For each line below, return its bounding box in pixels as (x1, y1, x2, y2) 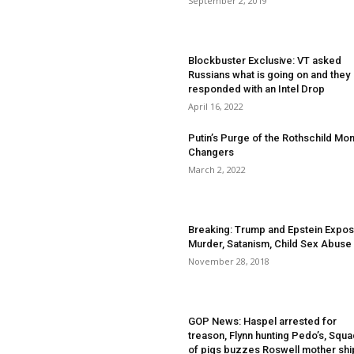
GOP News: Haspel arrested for (188, 315, 337, 327)
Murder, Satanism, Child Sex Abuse (188, 238, 352, 250)
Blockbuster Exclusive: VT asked (188, 55, 341, 66)
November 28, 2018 (188, 255, 269, 267)
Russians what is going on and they (188, 69, 350, 81)
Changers (188, 146, 234, 158)
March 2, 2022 (188, 164, 246, 175)
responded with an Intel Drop (188, 83, 325, 95)
